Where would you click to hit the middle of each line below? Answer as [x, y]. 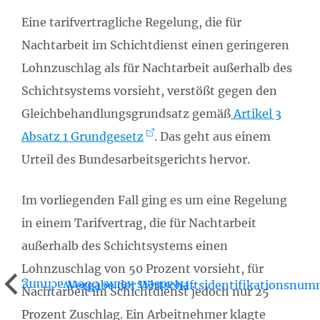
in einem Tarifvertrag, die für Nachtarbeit [139, 223]
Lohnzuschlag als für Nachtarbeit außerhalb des [157, 68]
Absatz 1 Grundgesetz [82, 137]
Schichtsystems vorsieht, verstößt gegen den [149, 91]
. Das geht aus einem [212, 137]
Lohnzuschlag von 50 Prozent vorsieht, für [142, 269]
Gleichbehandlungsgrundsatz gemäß [126, 114]
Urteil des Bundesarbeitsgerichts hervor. [136, 160]
